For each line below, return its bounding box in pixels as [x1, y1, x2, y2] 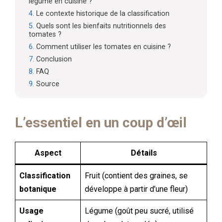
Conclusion [36, 55, 72, 63]
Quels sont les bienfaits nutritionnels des [36, 22, 166, 30]
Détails [130, 148, 157, 158]
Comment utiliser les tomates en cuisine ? [36, 43, 171, 51]
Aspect [34, 148, 61, 158]
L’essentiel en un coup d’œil [15, 114, 187, 131]
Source [36, 80, 59, 88]
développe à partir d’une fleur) [85, 184, 188, 194]
